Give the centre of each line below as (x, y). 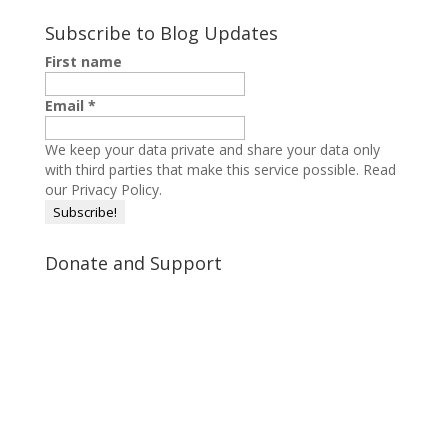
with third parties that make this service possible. (203, 169)
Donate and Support (133, 262)
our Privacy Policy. (103, 189)
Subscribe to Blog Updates (161, 32)
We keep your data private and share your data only (212, 149)
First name (83, 61)
